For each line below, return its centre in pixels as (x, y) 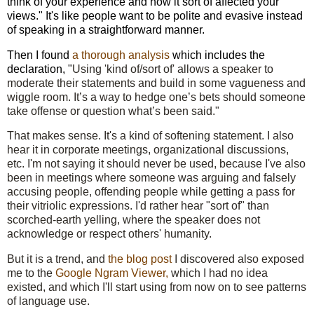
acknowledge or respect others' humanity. (111, 234)
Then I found (40, 55)
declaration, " (40, 69)
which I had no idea (218, 273)
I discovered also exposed (238, 259)
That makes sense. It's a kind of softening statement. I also (150, 136)
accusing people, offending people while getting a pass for (151, 192)
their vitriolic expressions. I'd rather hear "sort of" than (138, 206)
